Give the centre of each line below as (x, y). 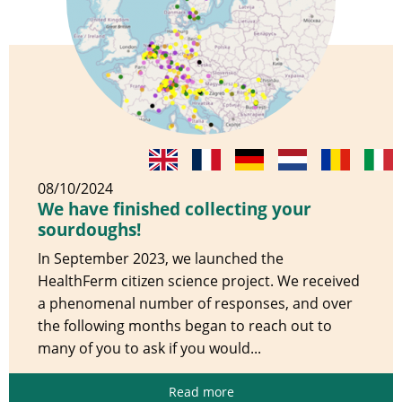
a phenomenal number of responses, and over (195, 303)
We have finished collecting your (175, 209)
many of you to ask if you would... (149, 348)
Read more (201, 391)
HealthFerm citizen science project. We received (199, 280)
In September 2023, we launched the (161, 258)
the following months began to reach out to (185, 325)
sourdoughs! (89, 229)
